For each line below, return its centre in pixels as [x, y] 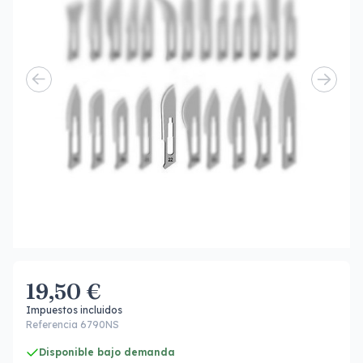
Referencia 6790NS [73, 325]
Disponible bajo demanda [107, 352]
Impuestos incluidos [74, 310]
